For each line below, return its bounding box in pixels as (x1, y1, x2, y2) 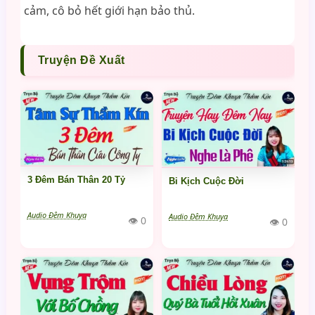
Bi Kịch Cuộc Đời (169, 176, 244, 187)
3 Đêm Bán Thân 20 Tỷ (27, 174, 125, 186)
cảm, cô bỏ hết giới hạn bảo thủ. (23, 3, 195, 18)
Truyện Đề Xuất (37, 54, 125, 66)
